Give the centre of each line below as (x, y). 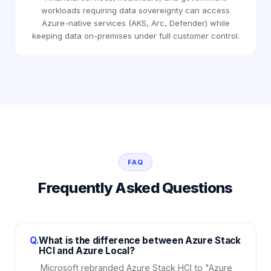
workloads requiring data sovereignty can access (135, 11)
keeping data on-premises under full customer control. (135, 36)
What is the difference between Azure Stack (140, 241)
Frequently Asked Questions (135, 188)
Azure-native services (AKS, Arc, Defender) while (135, 23)
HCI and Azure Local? (87, 251)
